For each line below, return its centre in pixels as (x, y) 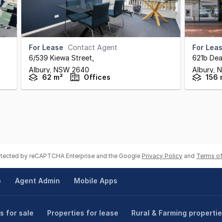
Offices (97, 77)
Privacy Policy (162, 156)
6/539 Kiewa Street (60, 58)
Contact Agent (93, 47)
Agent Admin (37, 181)
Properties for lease (83, 213)
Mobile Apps (95, 181)
